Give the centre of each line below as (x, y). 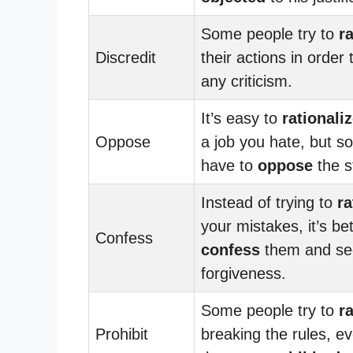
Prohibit (122, 334)
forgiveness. (243, 273)
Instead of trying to (269, 202)
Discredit (126, 57)
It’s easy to (242, 118)
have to (229, 165)
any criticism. (247, 81)
